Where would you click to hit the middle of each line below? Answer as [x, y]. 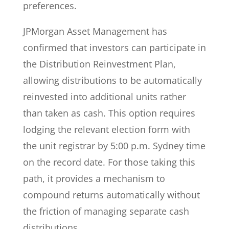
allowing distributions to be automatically [112, 80]
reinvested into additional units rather [104, 97]
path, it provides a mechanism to [94, 178]
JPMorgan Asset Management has [95, 31]
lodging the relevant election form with [106, 129]
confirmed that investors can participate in [114, 48]
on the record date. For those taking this [109, 162]
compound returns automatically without [111, 195]
